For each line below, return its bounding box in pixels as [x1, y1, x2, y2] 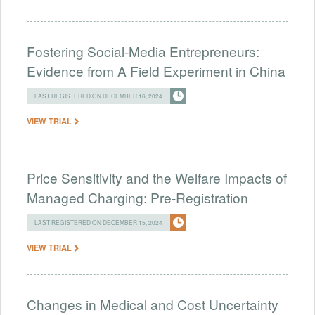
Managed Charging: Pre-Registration [27, 187, 248, 207]
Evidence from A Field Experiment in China [27, 60, 285, 80]
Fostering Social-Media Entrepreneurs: [27, 41, 259, 60]
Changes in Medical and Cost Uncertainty [27, 294, 278, 314]
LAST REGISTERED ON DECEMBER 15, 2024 [34, 217, 162, 226]
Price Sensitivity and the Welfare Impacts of [27, 167, 287, 187]
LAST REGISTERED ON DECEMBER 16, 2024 [34, 91, 162, 100]
